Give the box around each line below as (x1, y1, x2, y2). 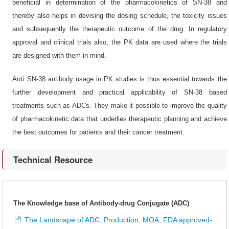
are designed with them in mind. (12, 52, 107, 59)
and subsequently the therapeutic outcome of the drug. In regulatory (12, 25, 227, 33)
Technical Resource (13, 153, 93, 166)
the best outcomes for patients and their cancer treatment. (12, 128, 185, 136)
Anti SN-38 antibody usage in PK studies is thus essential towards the (12, 75, 227, 83)
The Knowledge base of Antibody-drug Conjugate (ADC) (13, 199, 189, 207)
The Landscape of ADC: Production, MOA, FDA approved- (22, 216, 212, 224)
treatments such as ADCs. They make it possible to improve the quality (12, 102, 227, 109)
